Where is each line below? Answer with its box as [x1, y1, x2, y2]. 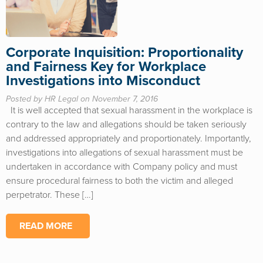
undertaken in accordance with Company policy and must [6, 161, 237, 173]
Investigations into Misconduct [6, 72, 200, 89]
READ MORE [19, 220, 72, 232]
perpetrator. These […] [6, 189, 93, 201]
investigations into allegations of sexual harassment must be [6, 147, 243, 159]
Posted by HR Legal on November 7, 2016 [6, 94, 158, 104]
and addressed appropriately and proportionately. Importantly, [6, 133, 251, 144]
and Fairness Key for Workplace [6, 58, 206, 75]
